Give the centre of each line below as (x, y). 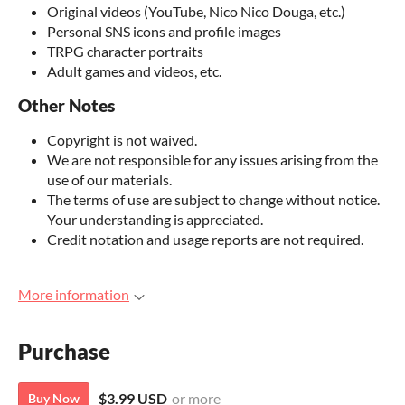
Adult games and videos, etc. (134, 71)
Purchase (64, 351)
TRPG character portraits (125, 52)
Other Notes (66, 106)
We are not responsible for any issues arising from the (212, 160)
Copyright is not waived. (122, 140)
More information (74, 295)
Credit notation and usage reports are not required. (205, 240)
